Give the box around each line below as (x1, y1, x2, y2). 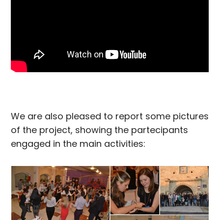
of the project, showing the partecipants (11, 123, 189, 136)
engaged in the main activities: (11, 137, 146, 150)
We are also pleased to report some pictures (11, 110, 209, 122)
